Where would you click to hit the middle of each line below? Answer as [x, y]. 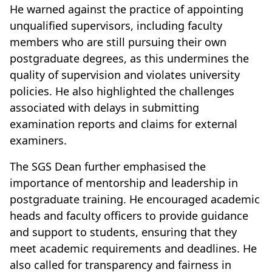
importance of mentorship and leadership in [124, 183]
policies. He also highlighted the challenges [122, 91]
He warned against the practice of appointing [127, 9]
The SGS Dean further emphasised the [108, 167]
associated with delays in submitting [104, 108]
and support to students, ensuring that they [123, 232]
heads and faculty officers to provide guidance [129, 216]
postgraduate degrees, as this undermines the [129, 59]
